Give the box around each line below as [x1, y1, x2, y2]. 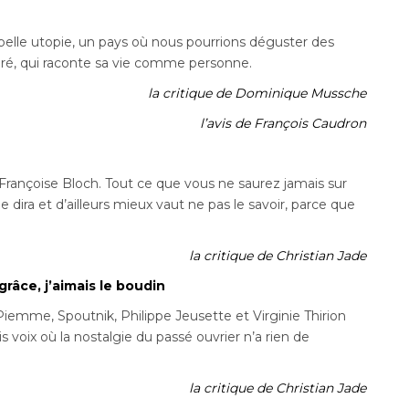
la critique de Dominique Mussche [148, 85, 367, 102]
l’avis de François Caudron [200, 115, 367, 132]
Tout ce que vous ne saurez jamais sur [105, 175, 348, 193]
